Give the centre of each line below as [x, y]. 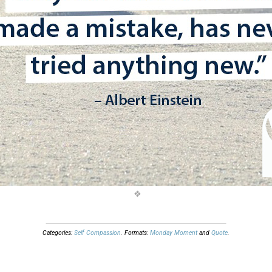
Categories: [58, 233]
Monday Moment [174, 233]
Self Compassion [97, 233]
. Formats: [135, 233]
